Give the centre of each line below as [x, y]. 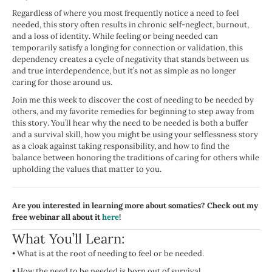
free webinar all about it [57, 217]
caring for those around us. [62, 83]
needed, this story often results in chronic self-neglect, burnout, [131, 25]
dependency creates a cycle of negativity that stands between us [131, 59]
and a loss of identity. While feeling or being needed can [115, 36]
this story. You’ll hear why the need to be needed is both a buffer [130, 123]
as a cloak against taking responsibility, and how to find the [121, 146]
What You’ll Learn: [69, 239]
